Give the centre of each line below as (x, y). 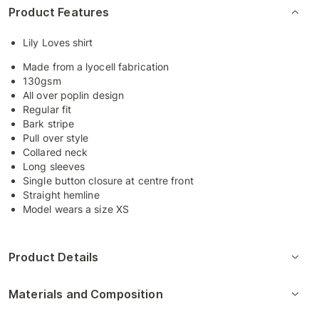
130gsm (42, 81)
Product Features (59, 12)
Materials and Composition (86, 294)
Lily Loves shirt (58, 42)
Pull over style (56, 138)
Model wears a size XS (78, 209)
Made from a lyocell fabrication (96, 67)
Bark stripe (49, 124)
